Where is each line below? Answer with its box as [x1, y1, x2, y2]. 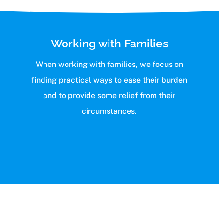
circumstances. [82, 107, 137, 116]
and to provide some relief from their [43, 91, 176, 101]
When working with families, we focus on [35, 60, 183, 69]
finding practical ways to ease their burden [31, 75, 188, 85]
